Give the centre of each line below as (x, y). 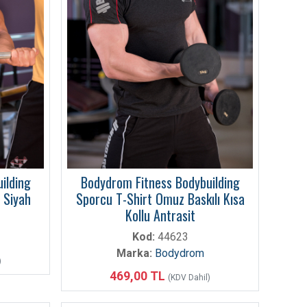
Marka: (134, 253)
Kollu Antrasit (160, 215)
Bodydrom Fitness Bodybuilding (160, 182)
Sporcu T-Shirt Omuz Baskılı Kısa (160, 198)
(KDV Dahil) (189, 277)
